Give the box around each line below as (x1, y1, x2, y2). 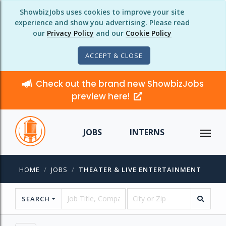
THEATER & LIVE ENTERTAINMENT (79, 165, 201, 174)
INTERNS (129, 127, 164, 138)
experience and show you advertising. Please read (14, 18, 190, 27)
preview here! (72, 90, 132, 102)
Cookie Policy (125, 28, 172, 38)
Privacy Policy (46, 28, 94, 38)
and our (93, 28, 126, 38)
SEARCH (22, 194, 50, 203)
